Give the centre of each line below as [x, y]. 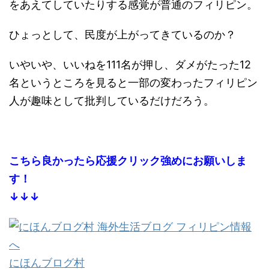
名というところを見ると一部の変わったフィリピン [133, 82]
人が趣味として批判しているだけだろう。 [112, 100]
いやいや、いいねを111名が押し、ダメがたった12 [130, 64]
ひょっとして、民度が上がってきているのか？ [122, 34]
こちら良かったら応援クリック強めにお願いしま [128, 160]
